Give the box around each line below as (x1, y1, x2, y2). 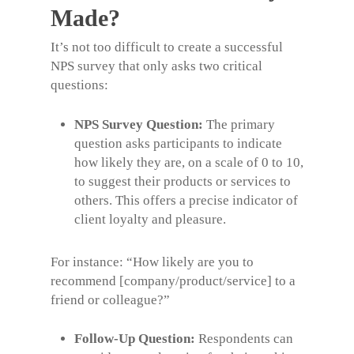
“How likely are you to (126, 254, 254, 269)
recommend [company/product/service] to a (51, 273, 296, 288)
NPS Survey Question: (74, 116, 206, 132)
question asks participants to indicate (74, 135, 282, 151)
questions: (51, 77, 108, 92)
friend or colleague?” (51, 292, 173, 307)
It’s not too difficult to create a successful (51, 40, 283, 55)
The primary (206, 116, 275, 132)
